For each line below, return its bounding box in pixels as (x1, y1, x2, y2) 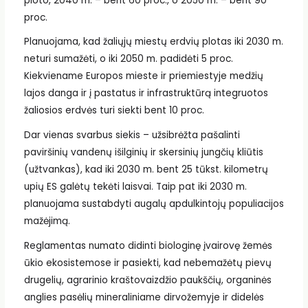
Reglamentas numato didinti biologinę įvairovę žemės (23, 239, 272, 252)
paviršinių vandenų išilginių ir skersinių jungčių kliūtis (23, 146, 263, 159)
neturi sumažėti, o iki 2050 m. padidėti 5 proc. (23, 52, 233, 66)
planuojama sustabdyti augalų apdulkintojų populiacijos (23, 197, 284, 211)
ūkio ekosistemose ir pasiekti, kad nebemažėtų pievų (23, 256, 272, 269)
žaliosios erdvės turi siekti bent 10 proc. (23, 104, 204, 118)
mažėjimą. (23, 214, 70, 228)
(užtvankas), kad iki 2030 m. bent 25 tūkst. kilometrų (23, 163, 268, 177)
